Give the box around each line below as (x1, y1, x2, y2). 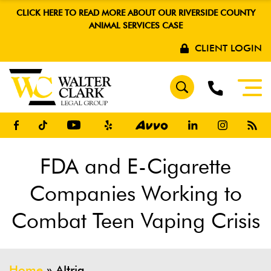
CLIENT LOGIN (195, 42, 262, 54)
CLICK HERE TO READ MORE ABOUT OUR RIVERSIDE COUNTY (16, 8, 255, 18)
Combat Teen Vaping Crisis (11, 207, 260, 233)
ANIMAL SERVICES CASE (88, 21, 183, 30)
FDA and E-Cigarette (40, 153, 231, 178)
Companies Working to (29, 180, 242, 206)
